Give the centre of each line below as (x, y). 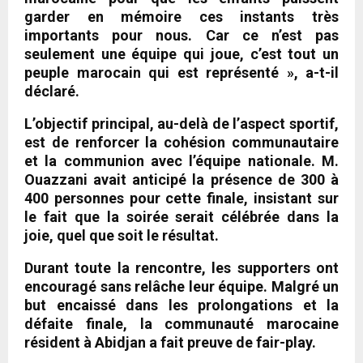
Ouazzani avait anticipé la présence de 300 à (181, 179)
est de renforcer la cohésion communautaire (181, 142)
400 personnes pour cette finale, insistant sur (181, 198)
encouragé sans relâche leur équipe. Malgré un (181, 286)
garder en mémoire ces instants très (181, 16)
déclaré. (52, 91)
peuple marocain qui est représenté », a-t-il (181, 72)
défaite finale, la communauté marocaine (181, 323)
